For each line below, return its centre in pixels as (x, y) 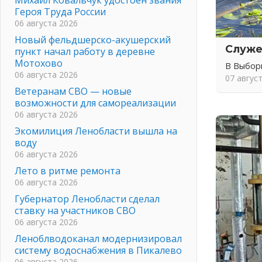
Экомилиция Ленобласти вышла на (96, 131)
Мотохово (39, 63)
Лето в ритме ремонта (68, 170)
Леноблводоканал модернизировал (98, 238)
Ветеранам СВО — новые (73, 91)
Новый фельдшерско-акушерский (93, 39)
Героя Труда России (60, 11)
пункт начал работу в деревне (85, 51)
